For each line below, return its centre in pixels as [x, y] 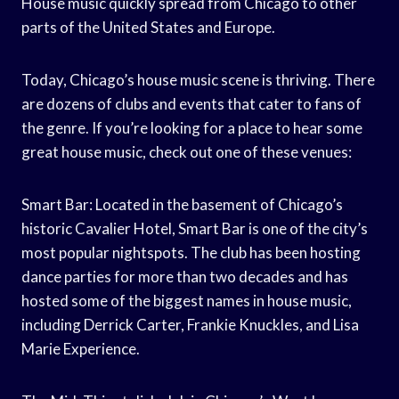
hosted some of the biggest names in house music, [187, 300]
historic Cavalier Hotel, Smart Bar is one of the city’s [195, 228]
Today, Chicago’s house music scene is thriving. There [198, 79]
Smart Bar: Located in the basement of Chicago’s [182, 204]
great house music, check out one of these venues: [187, 151]
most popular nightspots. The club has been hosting [191, 252]
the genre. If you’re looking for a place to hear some [192, 127]
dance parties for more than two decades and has [185, 276]
